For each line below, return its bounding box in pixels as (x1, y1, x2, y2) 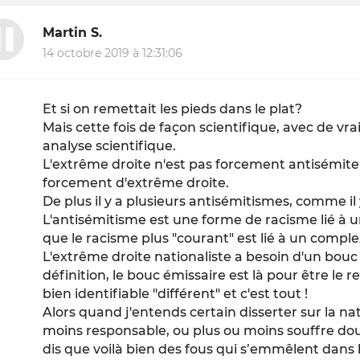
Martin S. (43, 24, 103, 40)
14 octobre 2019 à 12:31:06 (43, 46, 183, 61)
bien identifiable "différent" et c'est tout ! (43, 286, 309, 302)
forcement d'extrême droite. (43, 175, 230, 191)
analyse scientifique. (43, 138, 177, 154)
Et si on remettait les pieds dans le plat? (43, 101, 303, 117)
